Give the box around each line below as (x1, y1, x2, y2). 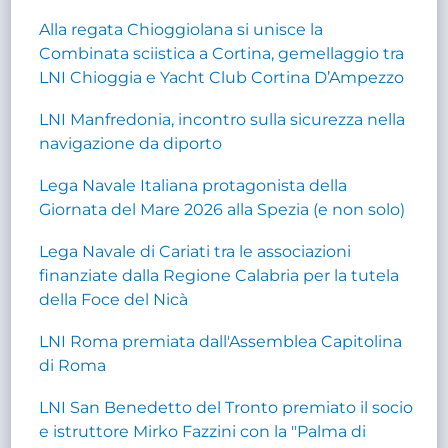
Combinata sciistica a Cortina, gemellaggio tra (39, 43, 405, 63)
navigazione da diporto (39, 133, 223, 153)
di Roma (39, 355, 107, 375)
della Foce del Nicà (39, 289, 189, 309)
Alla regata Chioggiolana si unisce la (39, 19, 324, 39)
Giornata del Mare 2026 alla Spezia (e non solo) (39, 199, 406, 219)
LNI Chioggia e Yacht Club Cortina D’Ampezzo (39, 67, 405, 87)
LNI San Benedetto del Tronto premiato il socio (39, 397, 414, 417)
